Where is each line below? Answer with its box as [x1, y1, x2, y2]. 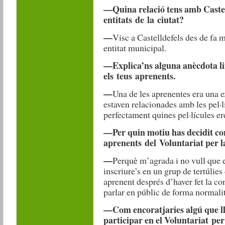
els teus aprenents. [103, 69, 175, 82]
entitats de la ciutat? [103, 13, 184, 26]
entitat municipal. [103, 42, 166, 54]
